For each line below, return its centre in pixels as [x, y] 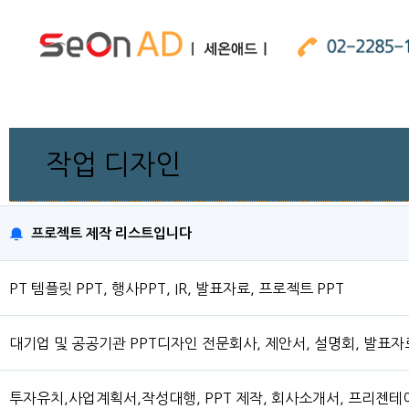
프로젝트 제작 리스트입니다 [111, 233]
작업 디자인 [113, 164]
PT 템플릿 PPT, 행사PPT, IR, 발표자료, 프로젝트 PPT [177, 288]
